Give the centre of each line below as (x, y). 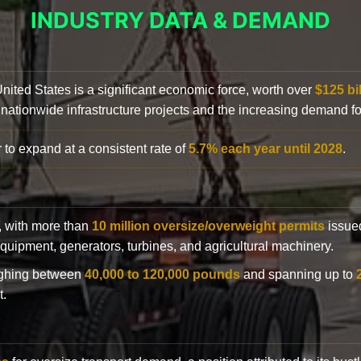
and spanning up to (298, 274)
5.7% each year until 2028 (266, 148)
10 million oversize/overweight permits (208, 226)
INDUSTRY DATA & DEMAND (180, 20)
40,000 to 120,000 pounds (162, 274)
